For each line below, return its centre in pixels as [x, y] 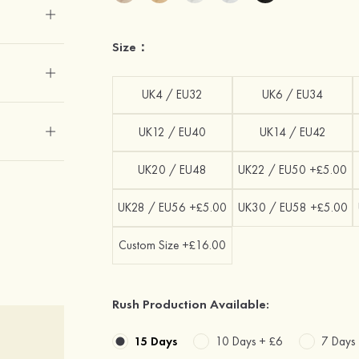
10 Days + [243, 341]
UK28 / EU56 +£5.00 [173, 208]
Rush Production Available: [191, 304]
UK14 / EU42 [292, 132]
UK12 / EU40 [173, 132]
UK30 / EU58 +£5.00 [292, 208]
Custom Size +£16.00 [173, 245]
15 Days [156, 341]
